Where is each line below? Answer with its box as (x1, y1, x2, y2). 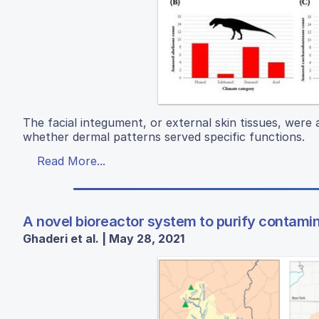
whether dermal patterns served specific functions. (23, 129, 305, 144)
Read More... (37, 153, 105, 168)
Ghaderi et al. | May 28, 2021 (23, 231, 184, 246)
